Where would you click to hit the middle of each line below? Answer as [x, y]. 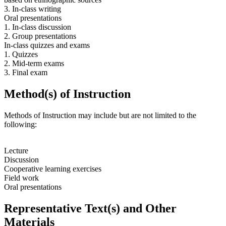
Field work [21, 178]
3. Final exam [26, 73]
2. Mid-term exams [34, 64]
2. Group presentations [40, 36]
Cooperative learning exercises [53, 168]
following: [20, 124]
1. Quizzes [21, 54]
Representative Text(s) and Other [90, 208]
